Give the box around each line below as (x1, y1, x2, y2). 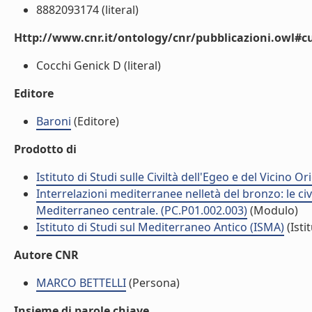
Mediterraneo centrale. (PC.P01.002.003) (36, 203, 247, 218)
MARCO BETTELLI (36, 275, 126, 290)
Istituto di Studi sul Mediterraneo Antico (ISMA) (36, 219, 284, 235)
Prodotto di (14, 141, 77, 157)
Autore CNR (14, 247, 79, 263)
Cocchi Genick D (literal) (36, 58, 161, 73)
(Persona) (126, 275, 180, 290)
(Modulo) (247, 203, 298, 218)
